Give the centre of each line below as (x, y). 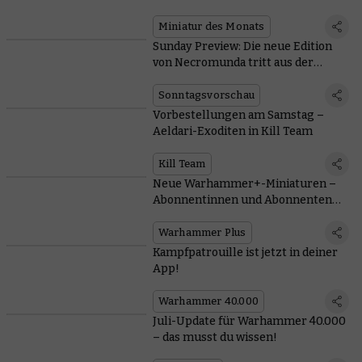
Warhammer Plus (202, 232)
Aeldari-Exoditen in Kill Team (232, 131)
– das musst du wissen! (215, 337)
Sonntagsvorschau (206, 95)
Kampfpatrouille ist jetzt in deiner (245, 252)
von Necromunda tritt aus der (233, 62)
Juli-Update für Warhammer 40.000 (249, 321)
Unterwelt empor (201, 78)
